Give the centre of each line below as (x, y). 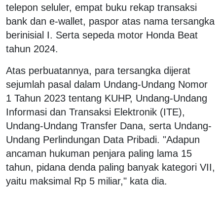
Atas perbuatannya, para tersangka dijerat (98, 70)
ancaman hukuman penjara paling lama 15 (99, 153)
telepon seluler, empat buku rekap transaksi (101, 7)
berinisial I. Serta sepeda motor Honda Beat (102, 35)
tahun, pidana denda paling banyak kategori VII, (110, 167)
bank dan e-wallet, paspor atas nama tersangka (110, 21)
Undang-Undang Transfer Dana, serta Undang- (109, 126)
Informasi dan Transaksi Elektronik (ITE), (95, 112)
